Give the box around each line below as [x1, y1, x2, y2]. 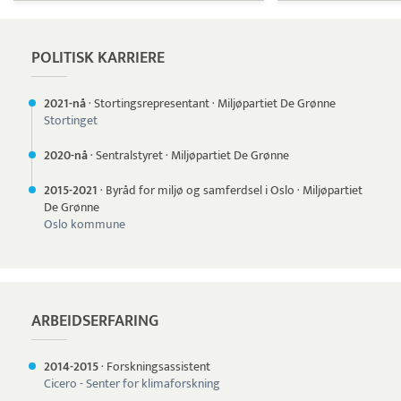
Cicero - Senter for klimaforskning [44, 373, 220, 394]
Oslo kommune [44, 214, 125, 235]
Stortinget [44, 110, 98, 131]
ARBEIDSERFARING [31, 308, 158, 335]
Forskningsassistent [107, 356, 210, 377]
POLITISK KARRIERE [31, 45, 165, 72]
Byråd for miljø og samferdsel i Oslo [106, 180, 294, 200]
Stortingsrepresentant [94, 93, 209, 114]
